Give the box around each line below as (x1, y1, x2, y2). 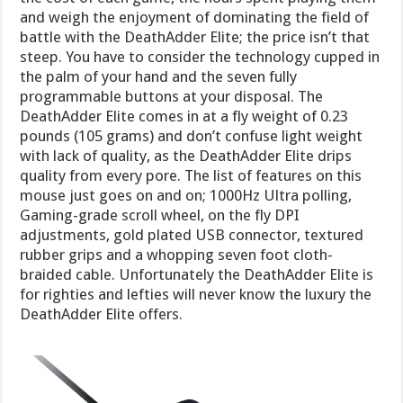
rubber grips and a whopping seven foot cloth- (20, 245, 334, 264)
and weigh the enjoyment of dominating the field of (20, 7, 370, 26)
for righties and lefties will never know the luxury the (20, 284, 372, 303)
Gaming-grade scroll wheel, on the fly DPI (20, 205, 300, 224)
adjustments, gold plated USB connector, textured (20, 225, 364, 244)
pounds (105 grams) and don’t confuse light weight (20, 126, 363, 145)
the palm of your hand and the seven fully (20, 67, 298, 85)
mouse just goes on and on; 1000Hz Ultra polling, (20, 185, 353, 204)
